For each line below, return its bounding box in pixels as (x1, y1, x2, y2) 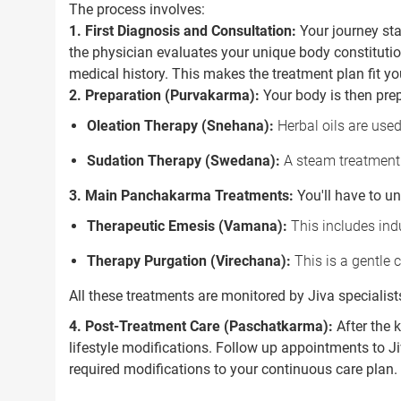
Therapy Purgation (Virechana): (87, 252, 291, 269)
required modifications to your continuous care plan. (69, 361, 397, 378)
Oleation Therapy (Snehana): (87, 117, 274, 134)
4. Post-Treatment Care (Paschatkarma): (69, 318, 333, 335)
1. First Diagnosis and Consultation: (69, 22, 296, 39)
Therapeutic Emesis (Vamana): (87, 218, 287, 235)
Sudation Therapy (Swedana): (87, 152, 280, 169)
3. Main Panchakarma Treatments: (69, 187, 294, 204)
